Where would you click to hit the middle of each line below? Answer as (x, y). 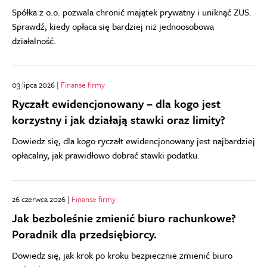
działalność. (34, 40)
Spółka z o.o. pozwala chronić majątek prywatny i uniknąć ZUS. (132, 12)
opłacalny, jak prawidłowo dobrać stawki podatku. (106, 155)
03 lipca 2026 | (36, 84)
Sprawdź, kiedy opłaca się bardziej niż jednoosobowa (113, 26)
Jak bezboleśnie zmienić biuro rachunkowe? (124, 218)
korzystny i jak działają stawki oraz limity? (119, 119)
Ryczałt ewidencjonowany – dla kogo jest (116, 103)
